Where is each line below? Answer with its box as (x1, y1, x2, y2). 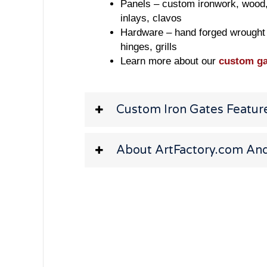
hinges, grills (120, 41, 177, 52)
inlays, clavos (120, 12, 182, 24)
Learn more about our (120, 55, 219, 67)
